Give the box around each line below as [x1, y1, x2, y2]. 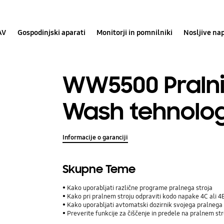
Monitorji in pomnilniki [96, 27, 173, 37]
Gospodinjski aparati [17, 27, 85, 37]
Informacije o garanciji [62, 133, 128, 141]
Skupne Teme [62, 161, 136, 176]
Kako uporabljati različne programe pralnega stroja [67, 183, 213, 192]
